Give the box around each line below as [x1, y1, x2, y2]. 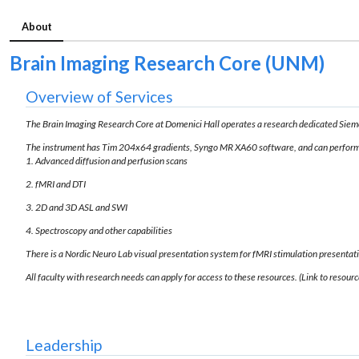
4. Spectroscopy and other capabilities [26, 224, 172, 236]
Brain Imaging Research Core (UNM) [10, 50, 325, 75]
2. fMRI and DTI [26, 177, 86, 190]
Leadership [26, 335, 102, 354]
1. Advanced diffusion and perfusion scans [26, 154, 188, 167]
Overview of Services [26, 87, 173, 106]
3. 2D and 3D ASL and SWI [26, 200, 127, 213]
